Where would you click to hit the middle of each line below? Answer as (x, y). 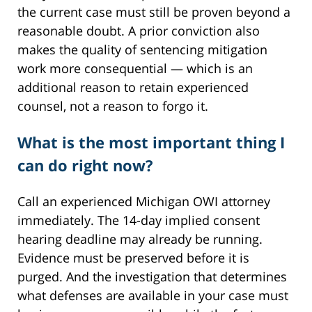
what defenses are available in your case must (153, 296)
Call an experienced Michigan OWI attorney (144, 202)
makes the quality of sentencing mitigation (142, 50)
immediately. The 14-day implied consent (139, 220)
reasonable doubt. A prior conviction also (139, 31)
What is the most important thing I (151, 142)
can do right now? (85, 165)
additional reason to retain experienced (133, 87)
